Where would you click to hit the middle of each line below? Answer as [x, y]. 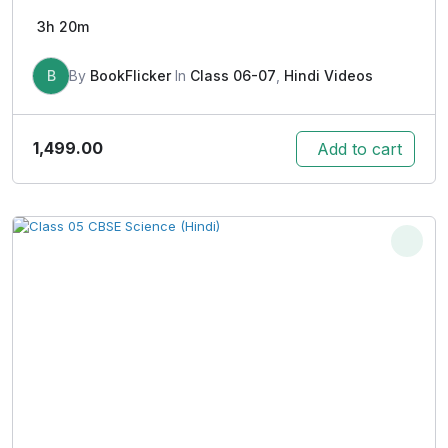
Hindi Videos [328, 75]
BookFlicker [130, 75]
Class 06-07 [233, 75]
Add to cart [359, 148]
